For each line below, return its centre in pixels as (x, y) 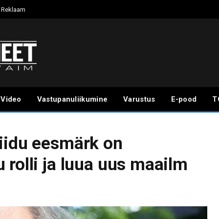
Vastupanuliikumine (72, 99)
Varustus (139, 99)
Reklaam (13, 9)
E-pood (184, 99)
